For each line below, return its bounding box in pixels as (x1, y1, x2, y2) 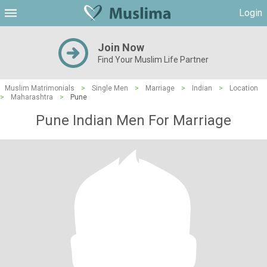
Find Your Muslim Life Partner (98, 55, 209, 64)
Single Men (92, 84, 128, 92)
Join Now (98, 41, 144, 54)
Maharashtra (11, 93, 53, 101)
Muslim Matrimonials (5, 84, 74, 92)
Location (229, 84, 258, 92)
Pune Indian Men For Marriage (36, 112, 231, 129)
